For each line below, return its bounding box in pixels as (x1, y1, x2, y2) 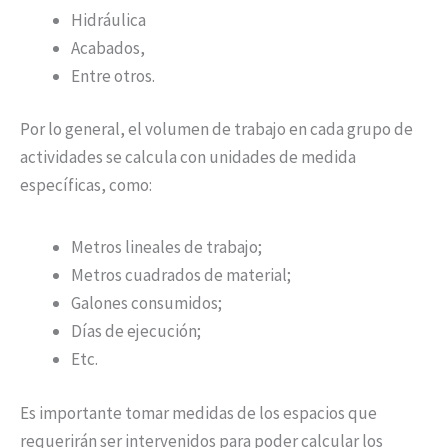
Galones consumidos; (71, 292, 222, 315)
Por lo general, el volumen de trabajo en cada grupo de (20, 118, 413, 141)
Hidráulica (71, 8, 146, 31)
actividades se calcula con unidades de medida (20, 146, 356, 169)
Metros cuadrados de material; (71, 264, 291, 287)
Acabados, (71, 36, 145, 59)
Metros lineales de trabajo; (71, 236, 262, 259)
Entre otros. (71, 64, 155, 87)
